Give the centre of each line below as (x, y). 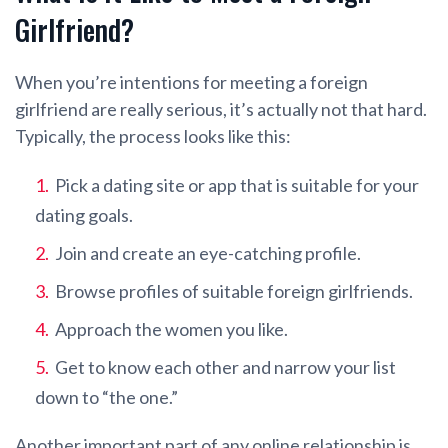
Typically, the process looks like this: (153, 136)
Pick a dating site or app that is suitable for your (237, 185)
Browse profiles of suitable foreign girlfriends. (234, 291)
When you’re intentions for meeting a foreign (191, 82)
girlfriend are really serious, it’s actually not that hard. (221, 109)
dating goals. (84, 215)
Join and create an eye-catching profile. (208, 253)
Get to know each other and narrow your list (225, 367)
